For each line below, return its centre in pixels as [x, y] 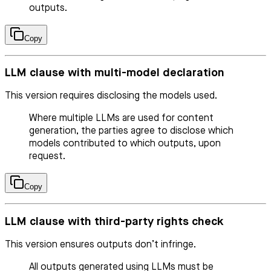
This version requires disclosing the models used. [111, 96]
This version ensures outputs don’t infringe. [100, 245]
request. [47, 157]
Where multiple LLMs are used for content [121, 119]
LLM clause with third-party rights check [114, 221]
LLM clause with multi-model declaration [115, 73]
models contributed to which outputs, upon [125, 144]
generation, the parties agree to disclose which [131, 132]
